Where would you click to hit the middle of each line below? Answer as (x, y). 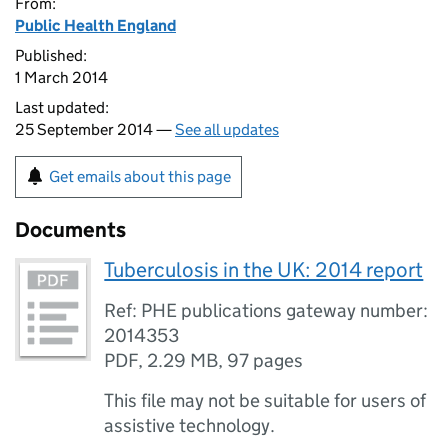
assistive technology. (190, 425)
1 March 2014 (61, 77)
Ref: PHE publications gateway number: (266, 310)
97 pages (265, 360)
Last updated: (62, 107)
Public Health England (95, 25)
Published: (51, 55)
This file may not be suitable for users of (265, 400)
